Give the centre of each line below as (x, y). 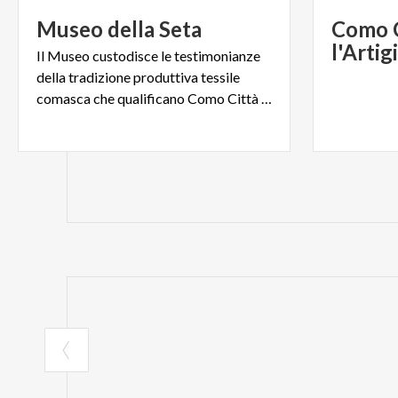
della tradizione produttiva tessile (138, 77)
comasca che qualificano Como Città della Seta (267, 99)
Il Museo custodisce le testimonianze (148, 56)
